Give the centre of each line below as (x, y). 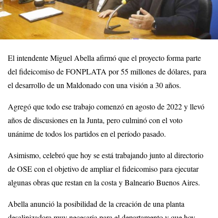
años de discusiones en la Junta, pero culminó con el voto (95, 120)
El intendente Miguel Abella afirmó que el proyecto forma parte (104, 58)
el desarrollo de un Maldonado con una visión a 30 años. (94, 85)
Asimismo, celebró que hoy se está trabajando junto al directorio (106, 155)
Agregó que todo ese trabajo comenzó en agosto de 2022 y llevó (106, 107)
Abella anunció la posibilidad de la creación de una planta (96, 204)
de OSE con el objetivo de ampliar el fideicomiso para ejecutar (103, 169)
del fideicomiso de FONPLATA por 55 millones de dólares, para (107, 72)
